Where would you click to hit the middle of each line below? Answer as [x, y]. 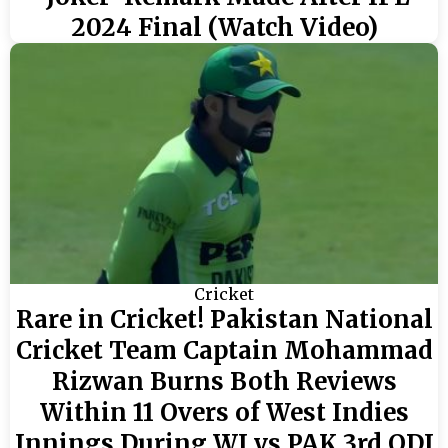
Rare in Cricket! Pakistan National [224, 319]
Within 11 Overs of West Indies [224, 412]
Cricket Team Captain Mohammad [224, 350]
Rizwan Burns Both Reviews [224, 381]
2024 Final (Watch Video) [224, 27]
